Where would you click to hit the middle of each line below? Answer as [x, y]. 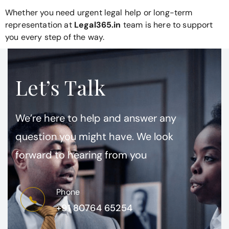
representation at [39, 25]
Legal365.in [97, 25]
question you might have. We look [95, 137]
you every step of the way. [55, 37]
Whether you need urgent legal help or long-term [99, 13]
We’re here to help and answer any [96, 118]
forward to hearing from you [81, 155]
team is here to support [168, 25]
